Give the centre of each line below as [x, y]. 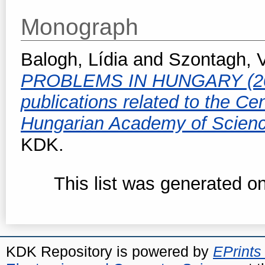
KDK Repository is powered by [109, 251]
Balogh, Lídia [74, 59]
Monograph [80, 27]
